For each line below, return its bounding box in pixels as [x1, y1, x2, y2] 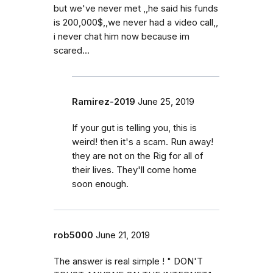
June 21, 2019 [96, 230, 150, 241]
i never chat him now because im [54, 31, 190, 42]
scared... [54, 45, 90, 56]
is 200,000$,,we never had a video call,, [54, 17, 218, 28]
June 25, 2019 [138, 96, 194, 107]
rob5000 [54, 230, 93, 241]
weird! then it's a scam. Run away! [72, 136, 213, 147]
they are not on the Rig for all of [72, 151, 204, 161]
